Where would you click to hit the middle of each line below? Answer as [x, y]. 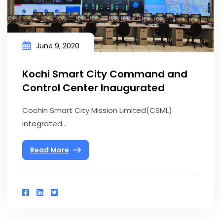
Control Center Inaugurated [93, 88]
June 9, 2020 [58, 46]
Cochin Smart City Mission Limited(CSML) [97, 110]
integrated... [44, 124]
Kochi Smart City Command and [105, 74]
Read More [50, 150]
